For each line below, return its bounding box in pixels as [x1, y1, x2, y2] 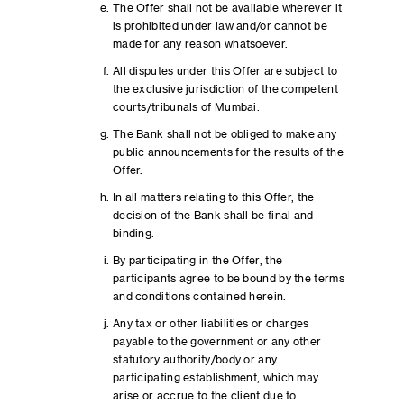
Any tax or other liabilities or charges [112, 318, 309, 329]
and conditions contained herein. [112, 291, 287, 302]
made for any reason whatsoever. [112, 39, 289, 50]
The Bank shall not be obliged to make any [112, 129, 337, 140]
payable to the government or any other [112, 336, 322, 347]
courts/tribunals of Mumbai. [112, 102, 261, 113]
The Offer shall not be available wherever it [112, 3, 343, 14]
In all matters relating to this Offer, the [112, 192, 315, 203]
